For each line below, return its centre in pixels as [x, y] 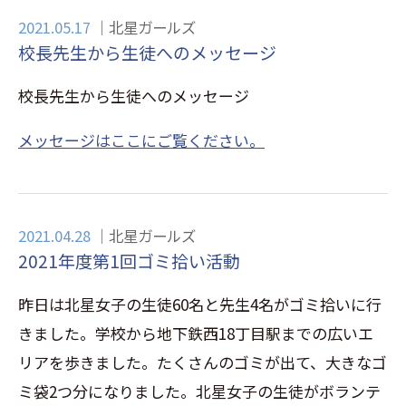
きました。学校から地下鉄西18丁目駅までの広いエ [196, 333]
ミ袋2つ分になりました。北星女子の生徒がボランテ [199, 391]
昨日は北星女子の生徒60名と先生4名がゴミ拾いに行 [200, 304]
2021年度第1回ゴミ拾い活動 [129, 261]
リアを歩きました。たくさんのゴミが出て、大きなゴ [203, 362]
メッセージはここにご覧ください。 [141, 140]
